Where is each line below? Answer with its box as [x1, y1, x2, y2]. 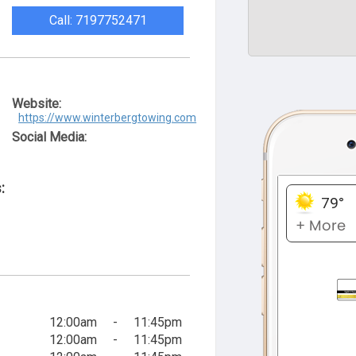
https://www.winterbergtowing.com [18, 111, 197, 124]
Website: [12, 96, 62, 111]
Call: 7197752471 [48, 13, 147, 28]
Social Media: [12, 130, 87, 145]
